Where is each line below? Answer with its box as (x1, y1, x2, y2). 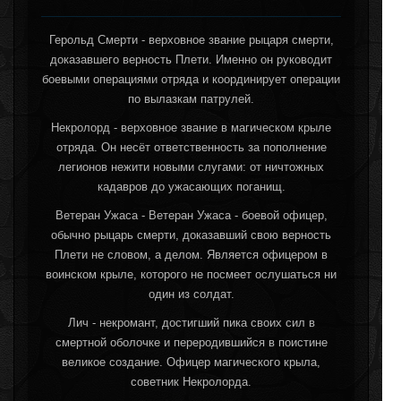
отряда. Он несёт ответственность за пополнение (55, 140, 327, 154)
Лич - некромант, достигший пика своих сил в (67, 315, 315, 329)
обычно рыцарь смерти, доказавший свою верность (51, 227, 331, 242)
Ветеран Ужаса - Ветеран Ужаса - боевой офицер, (55, 208, 328, 222)
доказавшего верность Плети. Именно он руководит (50, 52, 332, 66)
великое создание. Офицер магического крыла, (62, 354, 320, 369)
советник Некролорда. (131, 374, 252, 388)
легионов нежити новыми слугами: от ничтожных (58, 159, 324, 174)
